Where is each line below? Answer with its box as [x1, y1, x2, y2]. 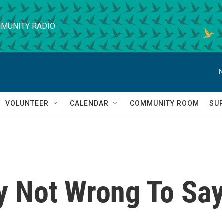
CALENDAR [70, 99, 109, 107]
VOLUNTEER [5, 99, 49, 107]
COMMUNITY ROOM [130, 99, 199, 107]
